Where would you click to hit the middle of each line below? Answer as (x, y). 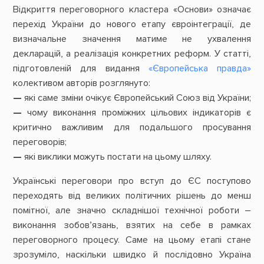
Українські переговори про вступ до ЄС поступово (132, 181)
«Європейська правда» (200, 69)
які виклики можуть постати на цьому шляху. (116, 157)
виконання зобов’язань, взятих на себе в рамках (132, 225)
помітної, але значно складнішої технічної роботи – (132, 211)
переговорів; (39, 142)
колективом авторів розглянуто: (81, 83)
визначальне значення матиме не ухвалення (132, 39)
